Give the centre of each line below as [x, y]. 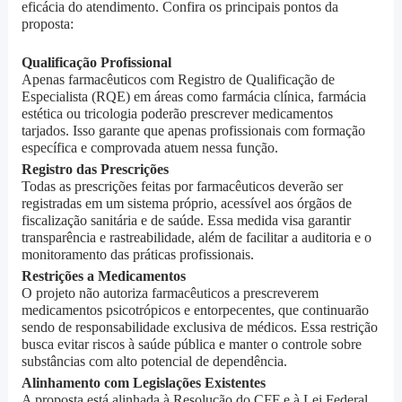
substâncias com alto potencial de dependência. [154, 362]
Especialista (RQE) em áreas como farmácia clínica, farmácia [193, 97]
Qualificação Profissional [96, 63]
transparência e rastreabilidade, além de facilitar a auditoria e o [196, 238]
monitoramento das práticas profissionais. [137, 255]
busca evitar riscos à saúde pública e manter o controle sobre [191, 345]
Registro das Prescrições [95, 170]
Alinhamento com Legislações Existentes [143, 383]
